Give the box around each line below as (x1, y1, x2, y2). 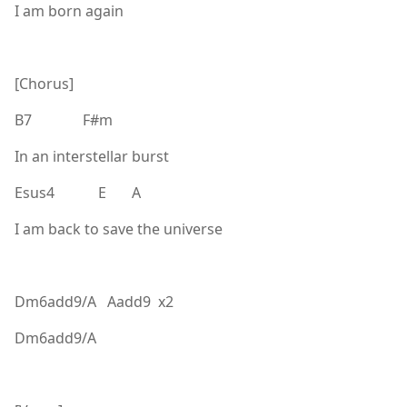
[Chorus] (15, 73, 74, 94)
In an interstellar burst (15, 145, 169, 166)
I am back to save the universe (15, 218, 223, 239)
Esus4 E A (15, 182, 141, 203)
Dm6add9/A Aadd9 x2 (15, 291, 174, 312)
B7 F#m (15, 109, 113, 130)
